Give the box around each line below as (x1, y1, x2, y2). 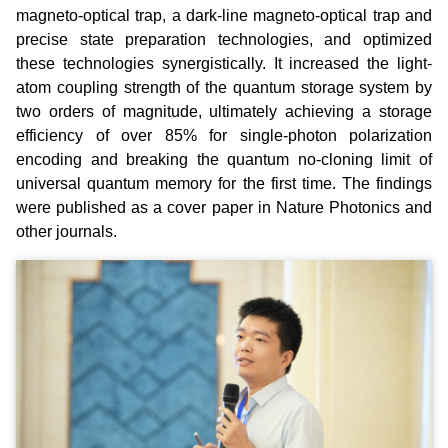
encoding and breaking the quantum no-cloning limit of (16, 151, 432, 169)
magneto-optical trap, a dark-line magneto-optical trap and (16, 7, 432, 25)
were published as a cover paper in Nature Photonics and (16, 199, 432, 217)
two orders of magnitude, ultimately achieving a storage (16, 103, 432, 121)
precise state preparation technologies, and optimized (16, 31, 432, 49)
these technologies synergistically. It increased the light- (16, 55, 432, 73)
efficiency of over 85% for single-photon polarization (16, 127, 432, 145)
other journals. (16, 223, 117, 241)
